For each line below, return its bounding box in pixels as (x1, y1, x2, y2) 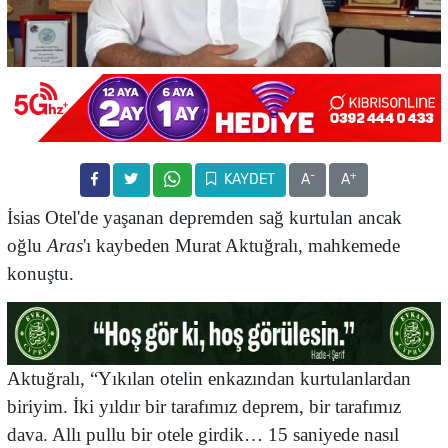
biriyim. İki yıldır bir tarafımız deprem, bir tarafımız (7, 395, 401, 417)
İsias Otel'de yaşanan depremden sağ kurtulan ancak (7, 206, 402, 228)
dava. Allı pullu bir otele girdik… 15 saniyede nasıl (7, 423, 399, 445)
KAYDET (220, 171, 275, 189)
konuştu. (7, 262, 74, 284)
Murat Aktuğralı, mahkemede (170, 234, 400, 256)
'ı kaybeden (83, 234, 170, 256)
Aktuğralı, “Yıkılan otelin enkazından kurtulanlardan (7, 367, 411, 389)
